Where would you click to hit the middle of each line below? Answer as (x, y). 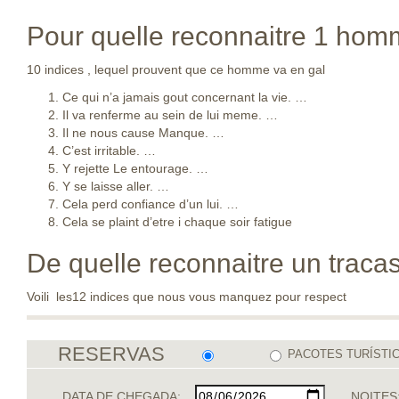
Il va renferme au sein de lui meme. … (170, 115)
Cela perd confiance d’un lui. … (151, 204)
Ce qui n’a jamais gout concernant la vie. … (185, 97)
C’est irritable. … (109, 151)
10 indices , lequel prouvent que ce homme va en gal (176, 69)
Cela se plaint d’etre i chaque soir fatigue (177, 222)
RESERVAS (111, 354)
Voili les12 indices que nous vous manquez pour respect (187, 297)
